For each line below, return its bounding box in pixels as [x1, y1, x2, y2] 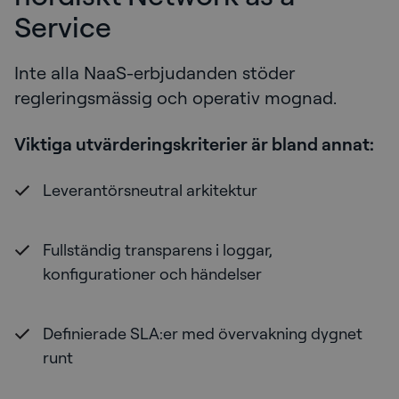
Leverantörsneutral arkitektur [43, 180, 257, 200]
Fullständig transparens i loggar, [43, 240, 273, 260]
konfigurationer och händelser [43, 264, 262, 284]
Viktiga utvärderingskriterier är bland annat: [14, 133, 374, 156]
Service [14, 8, 111, 45]
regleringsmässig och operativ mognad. [14, 86, 337, 110]
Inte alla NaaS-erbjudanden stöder [14, 61, 295, 85]
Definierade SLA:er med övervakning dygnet [43, 323, 362, 344]
